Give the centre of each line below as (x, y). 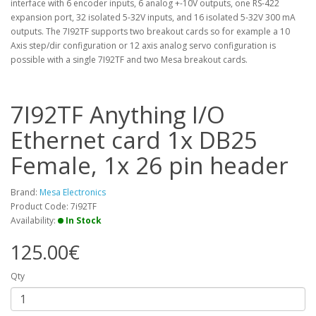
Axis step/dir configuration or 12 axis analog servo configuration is (143, 45)
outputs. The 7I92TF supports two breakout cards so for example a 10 (150, 31)
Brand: (25, 192)
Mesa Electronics (73, 192)
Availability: (34, 220)
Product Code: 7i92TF (54, 206)
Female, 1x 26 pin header (150, 165)
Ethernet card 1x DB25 (134, 140)
